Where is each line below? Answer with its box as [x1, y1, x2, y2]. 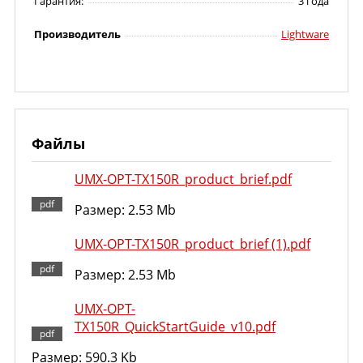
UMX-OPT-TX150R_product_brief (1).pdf [75, 235, 310, 253]
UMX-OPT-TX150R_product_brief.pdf [75, 170, 292, 188]
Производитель [34, 27, 121, 41]
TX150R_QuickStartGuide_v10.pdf [75, 318, 275, 335]
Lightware [281, 27, 329, 41]
